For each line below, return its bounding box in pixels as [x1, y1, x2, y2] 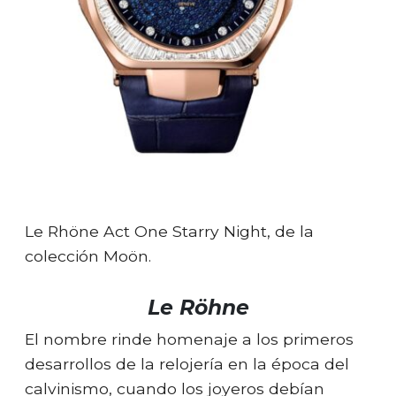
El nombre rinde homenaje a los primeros [25, 329, 354, 348]
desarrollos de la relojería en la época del [25, 354, 349, 373]
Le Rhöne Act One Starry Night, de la [25, 221, 314, 240]
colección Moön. [25, 246, 151, 265]
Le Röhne [147, 293, 249, 320]
